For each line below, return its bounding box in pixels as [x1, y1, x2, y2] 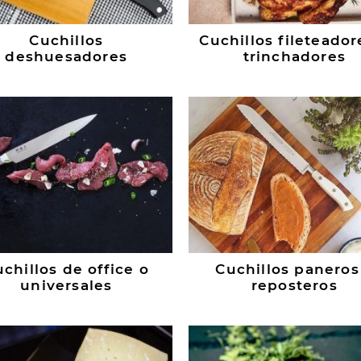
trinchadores [243, 48, 346, 65]
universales [20, 277, 113, 294]
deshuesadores [5, 48, 128, 65]
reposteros [251, 277, 338, 294]
